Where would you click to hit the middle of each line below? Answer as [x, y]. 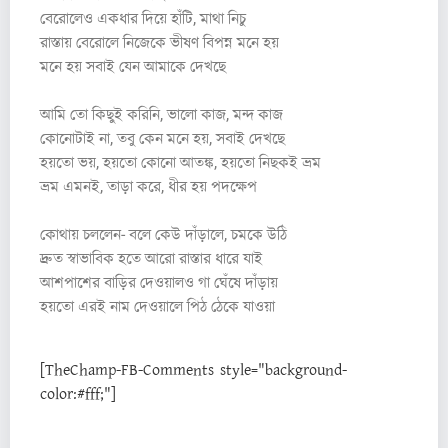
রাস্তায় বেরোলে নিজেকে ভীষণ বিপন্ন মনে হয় [159, 42]
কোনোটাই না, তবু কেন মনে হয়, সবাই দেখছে [162, 138]
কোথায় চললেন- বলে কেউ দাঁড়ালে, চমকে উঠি [163, 234]
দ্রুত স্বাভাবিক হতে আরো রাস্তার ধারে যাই [151, 258]
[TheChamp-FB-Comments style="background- [193, 370]
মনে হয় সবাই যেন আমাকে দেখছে [133, 66]
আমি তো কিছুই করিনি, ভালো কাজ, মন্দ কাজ [161, 114]
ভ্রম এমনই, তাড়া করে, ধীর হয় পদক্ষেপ [148, 186]
